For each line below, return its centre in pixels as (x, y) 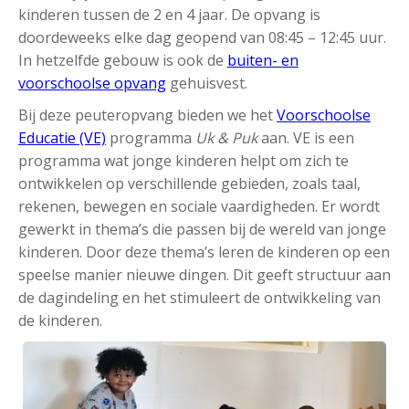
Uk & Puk (226, 138)
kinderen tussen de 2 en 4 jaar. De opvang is (169, 15)
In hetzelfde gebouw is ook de (123, 61)
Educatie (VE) (62, 138)
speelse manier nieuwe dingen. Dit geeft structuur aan (204, 275)
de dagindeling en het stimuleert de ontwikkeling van (199, 298)
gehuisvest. (207, 84)
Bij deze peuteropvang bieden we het (147, 115)
